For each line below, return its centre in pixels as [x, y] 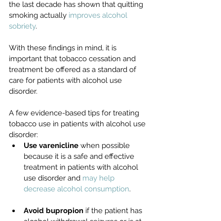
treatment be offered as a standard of [74, 70]
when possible [105, 146]
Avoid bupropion [54, 211]
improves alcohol [99, 16]
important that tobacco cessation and [73, 59]
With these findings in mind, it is [64, 48]
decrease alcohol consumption [76, 189]
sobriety [22, 26]
